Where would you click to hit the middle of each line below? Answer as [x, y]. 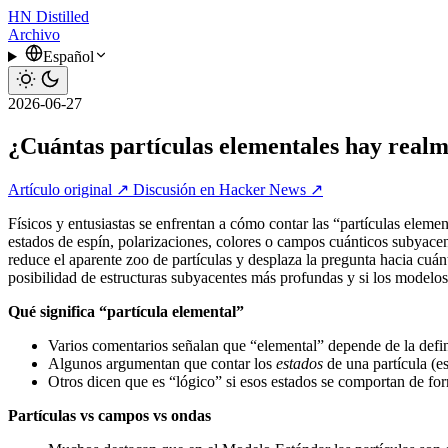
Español [68, 56]
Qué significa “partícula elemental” [126, 311]
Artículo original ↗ [70, 189]
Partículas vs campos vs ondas [109, 415]
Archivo [34, 34]
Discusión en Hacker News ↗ [228, 189]
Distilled [62, 16]
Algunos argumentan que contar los [162, 363]
